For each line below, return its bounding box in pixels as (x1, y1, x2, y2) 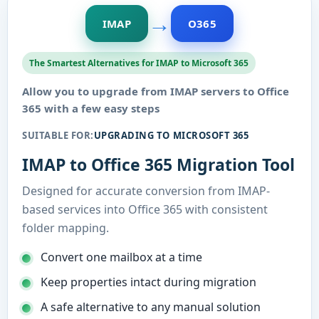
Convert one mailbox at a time (41, 249, 202, 265)
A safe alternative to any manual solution (41, 299, 261, 315)
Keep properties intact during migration (41, 274, 256, 290)
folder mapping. (22, 220, 109, 236)
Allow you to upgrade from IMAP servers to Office (22, 84, 289, 98)
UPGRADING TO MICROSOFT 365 (93, 129, 249, 142)
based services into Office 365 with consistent (22, 202, 268, 217)
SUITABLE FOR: (22, 129, 94, 142)
